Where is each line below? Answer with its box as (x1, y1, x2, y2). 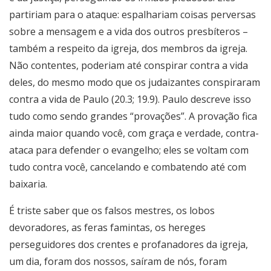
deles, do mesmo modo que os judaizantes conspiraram (9, 76, 260, 90)
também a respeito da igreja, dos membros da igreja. (9, 42, 247, 56)
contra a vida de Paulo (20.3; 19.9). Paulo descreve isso (9, 93, 251, 106)
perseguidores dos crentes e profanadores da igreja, (9, 238, 248, 252)
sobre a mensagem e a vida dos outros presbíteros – (9, 25, 248, 39)
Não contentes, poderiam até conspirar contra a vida (9, 59, 248, 73)
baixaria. (9, 177, 47, 191)
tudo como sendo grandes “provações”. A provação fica (9, 109, 257, 123)
